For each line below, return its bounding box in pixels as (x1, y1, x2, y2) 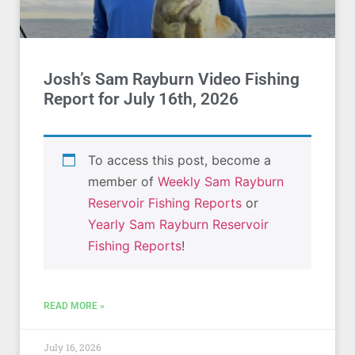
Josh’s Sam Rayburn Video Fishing (44, 70, 300, 89)
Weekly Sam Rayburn (158, 174, 284, 189)
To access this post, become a (88, 152, 271, 168)
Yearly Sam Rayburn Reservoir (88, 216, 269, 232)
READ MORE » (44, 300, 105, 311)
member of (88, 174, 158, 189)
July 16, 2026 (44, 341, 101, 353)
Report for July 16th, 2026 (44, 90, 239, 109)
